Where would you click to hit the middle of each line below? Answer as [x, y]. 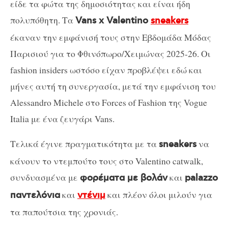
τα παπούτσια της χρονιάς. [64, 212]
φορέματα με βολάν [124, 178]
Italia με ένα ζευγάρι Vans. [62, 118]
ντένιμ [91, 196]
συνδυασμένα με [45, 177]
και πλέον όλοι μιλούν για [159, 195]
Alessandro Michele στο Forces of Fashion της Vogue [109, 102]
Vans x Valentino [113, 21]
